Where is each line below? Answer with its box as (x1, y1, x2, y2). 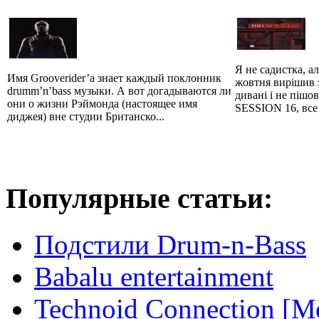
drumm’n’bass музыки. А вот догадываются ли (7, 85, 231, 97)
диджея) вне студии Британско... (7, 110, 164, 122)
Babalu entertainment (34, 261, 273, 292)
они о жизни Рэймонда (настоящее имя (7, 98, 197, 110)
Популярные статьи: (6, 182, 273, 215)
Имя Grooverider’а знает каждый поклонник (7, 72, 221, 84)
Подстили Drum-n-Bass (34, 229, 306, 260)
